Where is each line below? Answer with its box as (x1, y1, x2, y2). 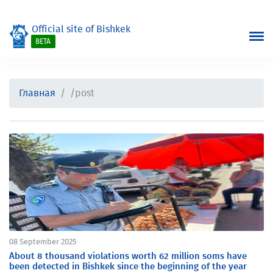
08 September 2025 (9, 238, 77, 246)
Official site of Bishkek (32, 24, 130, 34)
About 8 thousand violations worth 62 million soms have (9, 252, 247, 261)
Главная (19, 88, 55, 98)
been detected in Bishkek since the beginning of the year (9, 262, 247, 271)
